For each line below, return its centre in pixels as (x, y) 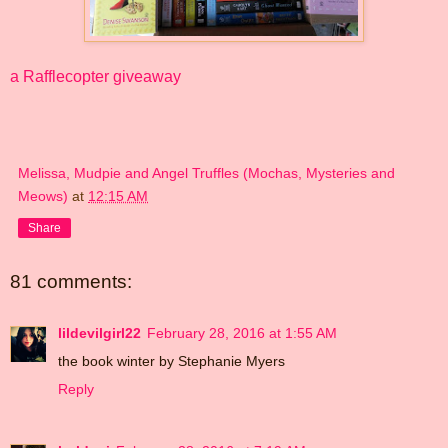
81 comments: (71, 281)
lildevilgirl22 (99, 333)
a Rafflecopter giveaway (95, 76)
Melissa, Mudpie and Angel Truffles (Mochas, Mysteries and (206, 172)
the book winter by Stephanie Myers (171, 361)
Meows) (43, 195)
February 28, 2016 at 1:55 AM (242, 333)
